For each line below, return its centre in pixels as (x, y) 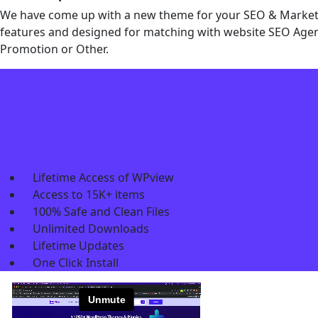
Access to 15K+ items (89, 194)
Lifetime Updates (78, 245)
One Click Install (76, 262)
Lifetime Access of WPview (103, 177)
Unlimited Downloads (91, 228)
